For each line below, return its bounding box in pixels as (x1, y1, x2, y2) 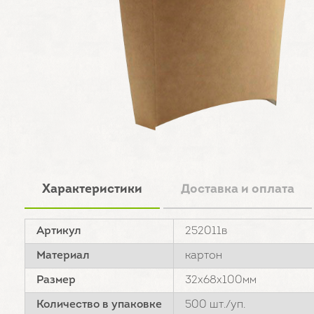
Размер (36, 275, 76, 286)
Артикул (36, 226, 81, 237)
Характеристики (42, 183, 142, 196)
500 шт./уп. (185, 299, 245, 310)
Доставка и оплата (181, 183, 294, 196)
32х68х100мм (185, 275, 257, 286)
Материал (36, 250, 90, 261)
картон (185, 250, 222, 261)
